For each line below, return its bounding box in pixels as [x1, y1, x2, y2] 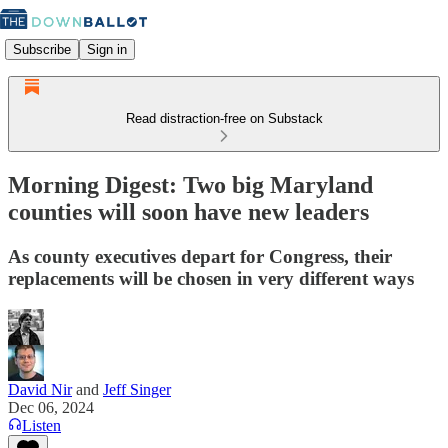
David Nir [8, 380, 72, 398]
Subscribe [13, 41, 71, 57]
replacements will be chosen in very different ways [8, 267, 414, 289]
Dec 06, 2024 [8, 398, 94, 416]
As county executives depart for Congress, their [8, 245, 392, 267]
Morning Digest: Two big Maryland [8, 171, 373, 198]
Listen [22, 416, 61, 434]
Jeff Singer [103, 380, 171, 398]
